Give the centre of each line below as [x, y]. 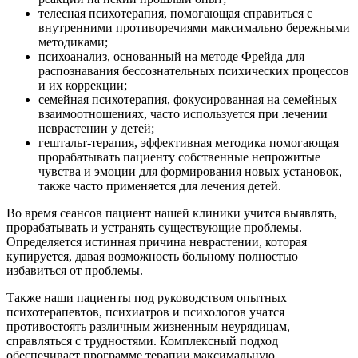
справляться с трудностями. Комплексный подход [142, 341]
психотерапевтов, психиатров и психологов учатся [145, 312]
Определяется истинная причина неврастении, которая [157, 242]
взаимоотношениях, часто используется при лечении [183, 114]
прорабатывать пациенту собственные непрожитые [179, 157]
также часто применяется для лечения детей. [160, 186]
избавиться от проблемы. [75, 270]
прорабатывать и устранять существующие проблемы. [154, 227]
